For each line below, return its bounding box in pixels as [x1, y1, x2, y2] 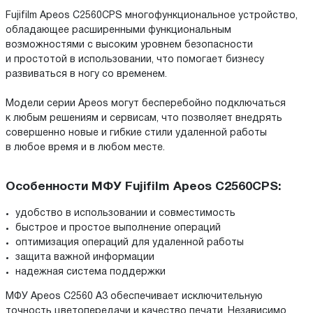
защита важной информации [15, 253, 154, 263]
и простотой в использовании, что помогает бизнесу [6, 54, 264, 64]
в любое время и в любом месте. [6, 143, 165, 152]
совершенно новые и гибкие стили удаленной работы [6, 128, 267, 138]
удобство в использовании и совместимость [15, 209, 235, 219]
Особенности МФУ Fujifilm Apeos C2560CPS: [6, 181, 282, 192]
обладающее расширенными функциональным [6, 25, 231, 35]
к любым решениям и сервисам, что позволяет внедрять [6, 113, 282, 123]
